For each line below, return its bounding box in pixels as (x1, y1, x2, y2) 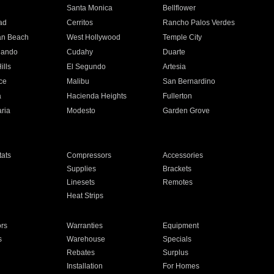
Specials (163, 235, 192, 243)
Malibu (66, 77, 89, 86)
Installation (66, 262, 103, 270)
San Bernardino (163, 77, 216, 86)
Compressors (66, 151, 111, 160)
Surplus (163, 248, 189, 257)
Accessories (163, 151, 204, 160)
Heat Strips (66, 191, 103, 200)
